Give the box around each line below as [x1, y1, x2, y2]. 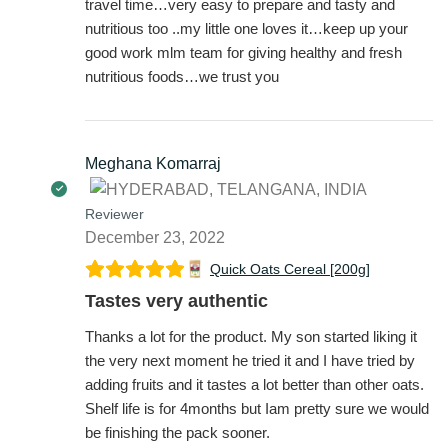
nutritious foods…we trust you [85, 67, 279, 85]
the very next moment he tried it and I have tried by [85, 351, 415, 369]
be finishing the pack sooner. [85, 423, 270, 441]
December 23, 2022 [85, 228, 225, 246]
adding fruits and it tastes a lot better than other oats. [85, 375, 424, 393]
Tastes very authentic [85, 290, 268, 311]
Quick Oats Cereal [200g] [210, 260, 370, 277]
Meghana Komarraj [85, 154, 221, 172]
